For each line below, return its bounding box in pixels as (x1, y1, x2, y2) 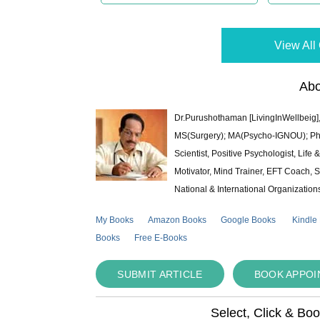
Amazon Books (148, 215, 207, 226)
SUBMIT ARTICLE (117, 269, 203, 281)
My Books (96, 215, 134, 226)
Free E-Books (134, 233, 188, 244)
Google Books (221, 215, 276, 226)
